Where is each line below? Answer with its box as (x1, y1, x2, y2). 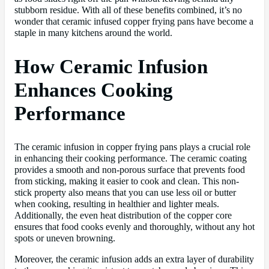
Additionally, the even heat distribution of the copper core (14, 210, 232, 221)
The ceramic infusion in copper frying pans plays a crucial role (14, 141, 250, 153)
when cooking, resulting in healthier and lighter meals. (14, 198, 219, 210)
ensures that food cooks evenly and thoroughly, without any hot (14, 221, 255, 232)
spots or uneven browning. (14, 232, 115, 244)
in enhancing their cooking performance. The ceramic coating (14, 153, 247, 164)
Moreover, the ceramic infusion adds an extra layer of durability (14, 254, 254, 265)
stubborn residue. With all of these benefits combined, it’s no (14, 4, 242, 16)
